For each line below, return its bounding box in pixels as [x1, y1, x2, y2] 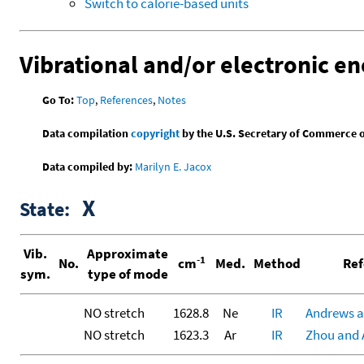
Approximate [84, 245, 171, 263]
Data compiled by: [42, 159, 133, 175]
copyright [131, 126, 180, 141]
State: [19, 197, 82, 223]
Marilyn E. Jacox [135, 159, 212, 175]
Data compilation [42, 126, 132, 141]
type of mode [84, 265, 171, 284]
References [100, 93, 154, 108]
